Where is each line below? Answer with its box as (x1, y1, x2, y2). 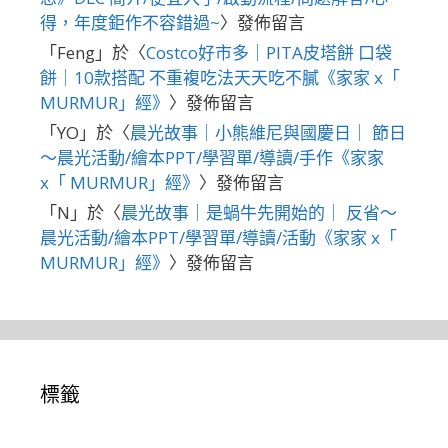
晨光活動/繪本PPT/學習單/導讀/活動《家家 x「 (40, 225, 397, 249)
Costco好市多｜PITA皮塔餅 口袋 (146, 40, 392, 64)
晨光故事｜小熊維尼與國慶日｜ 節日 (130, 120, 406, 144)
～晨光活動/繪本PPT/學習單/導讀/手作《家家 (40, 145, 384, 169)
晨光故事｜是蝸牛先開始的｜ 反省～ (121, 200, 397, 224)
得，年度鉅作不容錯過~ (40, 10, 220, 34)
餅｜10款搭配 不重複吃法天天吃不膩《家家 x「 (40, 65, 400, 89)
